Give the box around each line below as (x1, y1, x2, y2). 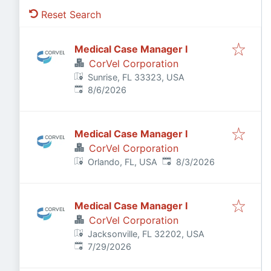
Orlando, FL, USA (88, 157, 158, 167)
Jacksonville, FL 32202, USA (88, 229, 205, 239)
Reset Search (41, 8, 101, 21)
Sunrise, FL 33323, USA (88, 72, 185, 82)
